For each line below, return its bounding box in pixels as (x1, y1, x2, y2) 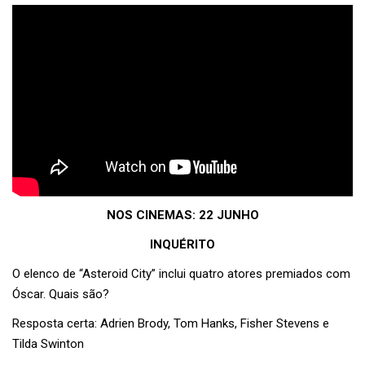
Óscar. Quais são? (12, 287, 109, 302)
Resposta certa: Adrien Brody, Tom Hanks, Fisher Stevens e (12, 316, 329, 332)
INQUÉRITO (150, 237, 215, 253)
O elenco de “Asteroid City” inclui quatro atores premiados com (12, 266, 350, 282)
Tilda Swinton (12, 336, 84, 352)
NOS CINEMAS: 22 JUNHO (106, 208, 259, 223)
